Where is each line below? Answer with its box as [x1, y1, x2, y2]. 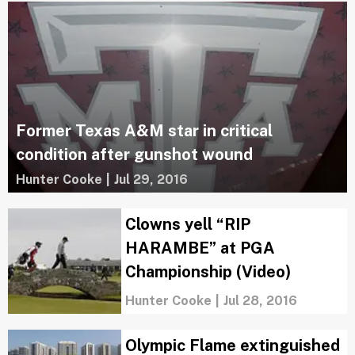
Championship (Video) [124, 262, 291, 281]
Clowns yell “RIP [124, 215, 250, 234]
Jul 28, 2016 [223, 293, 297, 308]
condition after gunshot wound [16, 145, 253, 164]
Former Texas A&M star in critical [16, 121, 273, 140]
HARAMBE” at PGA [124, 239, 275, 258]
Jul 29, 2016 [114, 172, 188, 187]
